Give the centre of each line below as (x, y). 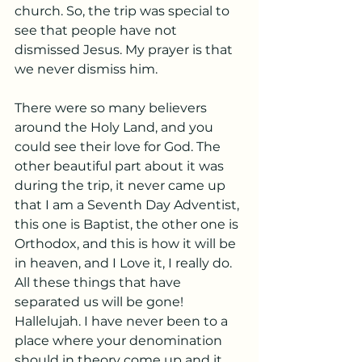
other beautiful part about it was (121, 166)
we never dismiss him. (86, 69)
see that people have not (97, 30)
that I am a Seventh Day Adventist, (128, 205)
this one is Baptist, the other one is (128, 224)
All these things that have (99, 282)
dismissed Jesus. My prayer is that (125, 50)
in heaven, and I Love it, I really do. (125, 263)
